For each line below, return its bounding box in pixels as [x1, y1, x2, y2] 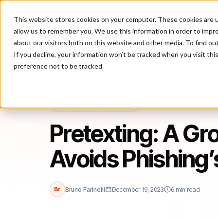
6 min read [171, 185, 200, 193]
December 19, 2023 [112, 185, 164, 193]
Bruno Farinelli [65, 185, 105, 193]
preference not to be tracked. [14, 62, 104, 70]
